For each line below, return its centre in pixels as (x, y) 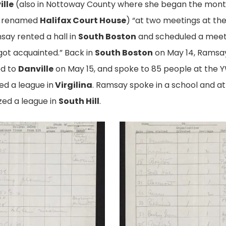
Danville (36, 69)
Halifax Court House (83, 21)
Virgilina (73, 85)
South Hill (79, 101)
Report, (134, 145)
